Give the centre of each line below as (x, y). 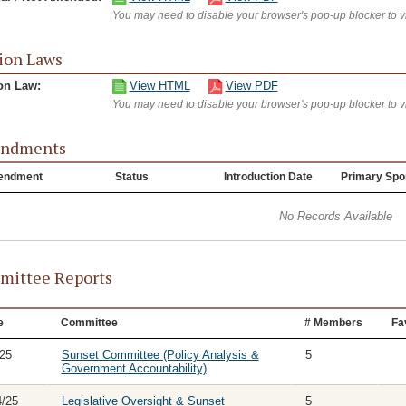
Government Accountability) (134, 368)
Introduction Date (268, 177)
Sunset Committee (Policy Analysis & (160, 355)
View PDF (251, 86)
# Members (333, 323)
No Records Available (336, 216)
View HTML (159, 86)
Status (131, 177)
